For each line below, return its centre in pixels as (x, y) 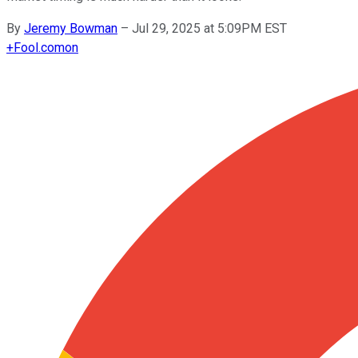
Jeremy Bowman (71, 28)
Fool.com (39, 47)
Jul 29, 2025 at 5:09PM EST (209, 28)
